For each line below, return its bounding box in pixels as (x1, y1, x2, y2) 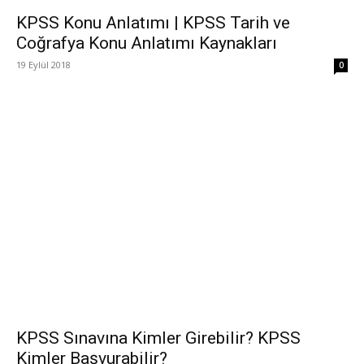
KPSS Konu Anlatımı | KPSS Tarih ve (16, 12, 290, 32)
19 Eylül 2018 (16, 58, 71, 71)
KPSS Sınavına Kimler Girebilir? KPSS (16, 328, 301, 349)
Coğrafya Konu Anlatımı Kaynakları (16, 32, 277, 53)
